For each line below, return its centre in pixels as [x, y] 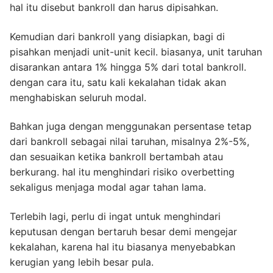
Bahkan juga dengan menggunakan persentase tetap [131, 126]
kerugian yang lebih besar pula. [82, 262]
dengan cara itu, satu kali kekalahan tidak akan [118, 82]
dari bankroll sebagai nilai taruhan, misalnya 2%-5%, [129, 142]
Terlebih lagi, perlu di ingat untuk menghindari [115, 216]
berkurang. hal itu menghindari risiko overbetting [122, 172]
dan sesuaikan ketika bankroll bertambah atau [116, 157]
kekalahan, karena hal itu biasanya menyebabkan [122, 246]
